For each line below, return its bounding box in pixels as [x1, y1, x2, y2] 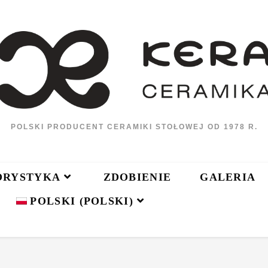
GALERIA [200, 170, 256, 183]
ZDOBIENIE [103, 170, 172, 183]
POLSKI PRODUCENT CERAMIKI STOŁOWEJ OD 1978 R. [10, 122, 258, 131]
